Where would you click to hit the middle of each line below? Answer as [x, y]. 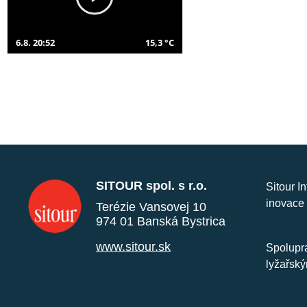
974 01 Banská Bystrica [161, 221]
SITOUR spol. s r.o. [151, 185]
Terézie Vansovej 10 [151, 207]
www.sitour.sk [133, 246]
